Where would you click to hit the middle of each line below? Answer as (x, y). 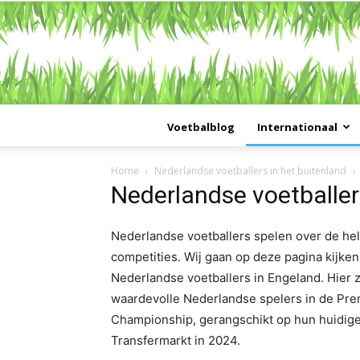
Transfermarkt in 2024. (176, 341)
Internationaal (297, 127)
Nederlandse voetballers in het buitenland (250, 171)
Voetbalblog (200, 127)
